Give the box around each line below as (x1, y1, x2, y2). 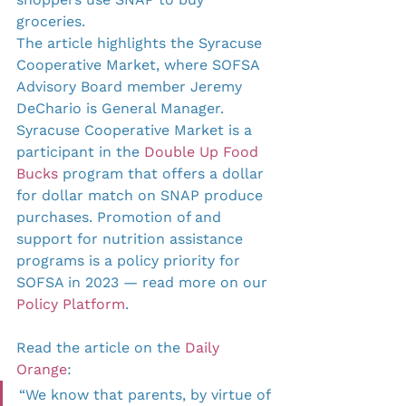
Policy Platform (16, 295, 125, 313)
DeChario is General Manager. (16, 99, 228, 117)
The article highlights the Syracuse (16, 34, 266, 52)
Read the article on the (16, 338, 185, 356)
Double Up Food (144, 142, 263, 160)
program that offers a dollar (58, 164, 268, 182)
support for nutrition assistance (16, 229, 247, 247)
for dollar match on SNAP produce (16, 186, 267, 204)
